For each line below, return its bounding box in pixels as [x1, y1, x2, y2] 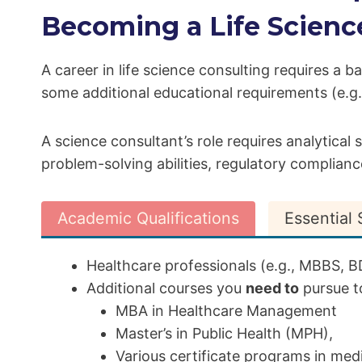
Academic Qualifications [57, 208, 239, 229]
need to [246, 280, 299, 297]
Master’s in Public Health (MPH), [116, 325, 333, 343]
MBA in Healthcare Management [116, 302, 337, 320]
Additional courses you [86, 280, 246, 297]
